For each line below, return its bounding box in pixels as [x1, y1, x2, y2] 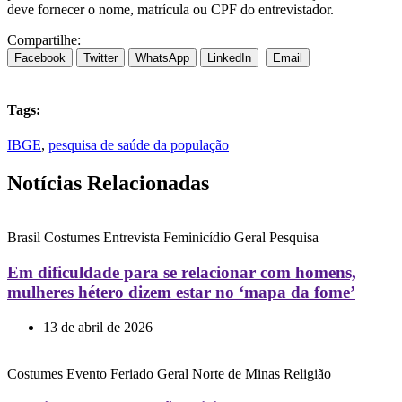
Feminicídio [163, 230, 231, 246]
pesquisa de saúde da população [48, 137, 229, 153]
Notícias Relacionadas [7, 171, 209, 196]
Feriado [110, 365, 153, 381]
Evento [66, 365, 107, 381]
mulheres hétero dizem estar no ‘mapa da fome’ [7, 282, 355, 301]
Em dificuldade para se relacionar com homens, [7, 262, 356, 282]
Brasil [7, 230, 40, 246]
